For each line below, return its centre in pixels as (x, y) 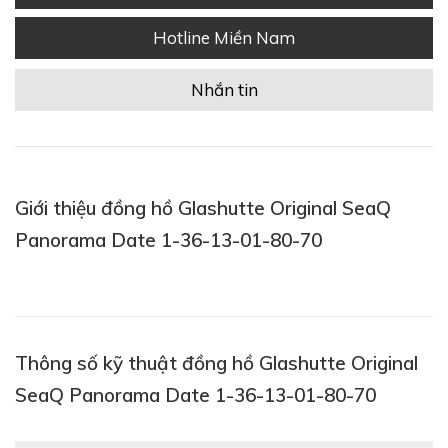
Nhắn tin (224, 89)
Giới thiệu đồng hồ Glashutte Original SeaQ (203, 207)
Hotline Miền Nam (224, 37)
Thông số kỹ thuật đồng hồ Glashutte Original (216, 362)
